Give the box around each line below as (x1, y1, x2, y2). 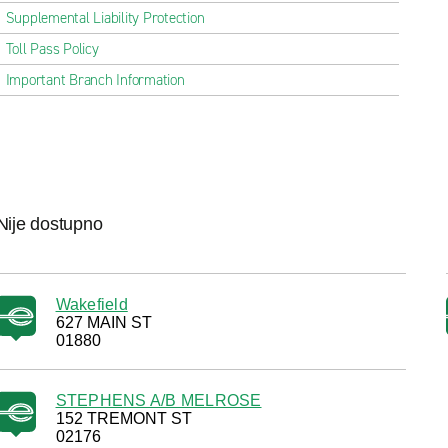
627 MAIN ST (55, 314, 152, 331)
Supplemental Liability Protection (5, 8, 205, 28)
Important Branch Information (5, 70, 185, 90)
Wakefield (55, 296, 128, 313)
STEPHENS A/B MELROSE (55, 392, 262, 409)
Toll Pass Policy (5, 39, 99, 59)
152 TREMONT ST (55, 410, 192, 427)
